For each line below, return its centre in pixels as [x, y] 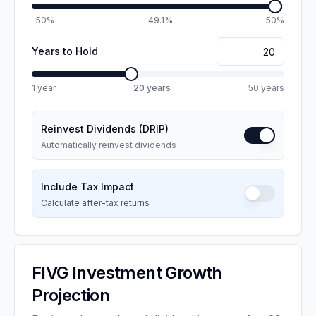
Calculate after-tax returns [95, 203]
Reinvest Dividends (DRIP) [105, 129]
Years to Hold [65, 51]
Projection [71, 295]
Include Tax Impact [87, 187]
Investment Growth [145, 273]
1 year [44, 88]
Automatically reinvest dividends [109, 145]
